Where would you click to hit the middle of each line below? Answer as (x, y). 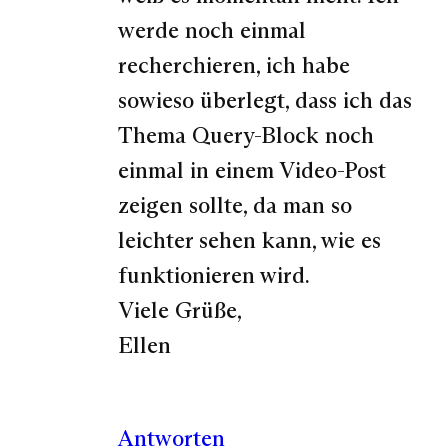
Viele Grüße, (180, 309)
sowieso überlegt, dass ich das (265, 99)
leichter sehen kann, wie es (249, 239)
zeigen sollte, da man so (235, 204)
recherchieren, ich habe (234, 64)
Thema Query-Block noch (246, 134)
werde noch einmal (212, 29)
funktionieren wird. (214, 274)
